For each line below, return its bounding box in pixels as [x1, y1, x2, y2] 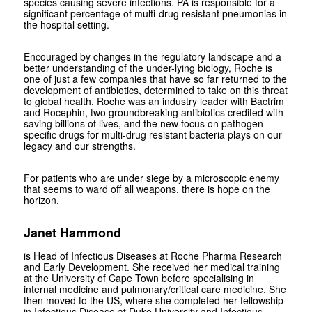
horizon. [23, 192, 62, 207]
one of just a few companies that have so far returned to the [23, 71, 287, 86]
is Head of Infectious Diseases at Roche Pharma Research [23, 248, 282, 263]
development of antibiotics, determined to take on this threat [23, 82, 288, 97]
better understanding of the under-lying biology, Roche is [23, 60, 272, 75]
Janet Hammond [23, 223, 121, 242]
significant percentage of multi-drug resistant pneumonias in [23, 6, 287, 20]
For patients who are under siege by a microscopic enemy [23, 170, 279, 185]
